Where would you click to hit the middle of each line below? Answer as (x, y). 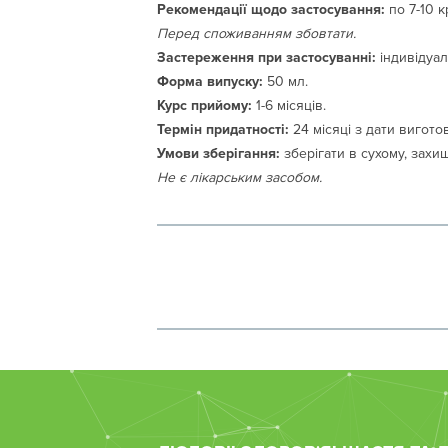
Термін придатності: (223, 129)
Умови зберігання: (218, 153)
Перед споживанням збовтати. (256, 33)
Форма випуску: (210, 81)
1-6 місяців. (289, 105)
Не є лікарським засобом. (239, 177)
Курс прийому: (204, 105)
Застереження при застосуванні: (266, 57)
